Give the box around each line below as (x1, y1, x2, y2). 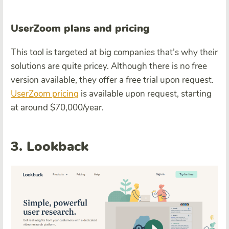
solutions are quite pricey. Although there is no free (11, 60, 207, 72)
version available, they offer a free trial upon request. (11, 74, 214, 86)
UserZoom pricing (11, 87, 79, 100)
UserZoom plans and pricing (11, 21, 150, 35)
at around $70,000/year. (11, 101, 104, 113)
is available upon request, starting (79, 87, 212, 100)
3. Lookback (11, 138, 89, 156)
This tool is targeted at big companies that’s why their (11, 46, 218, 58)
